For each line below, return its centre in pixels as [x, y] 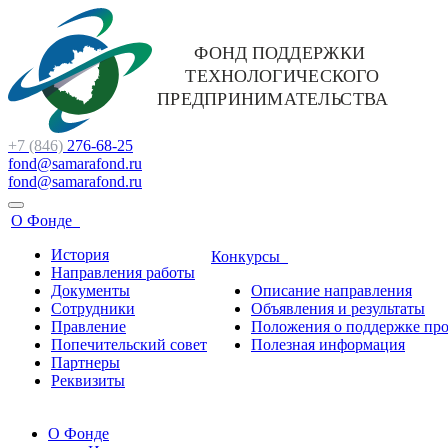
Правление [88, 326]
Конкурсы [249, 256]
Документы [90, 290]
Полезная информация [328, 344]
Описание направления [331, 290]
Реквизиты [88, 380]
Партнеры [85, 362]
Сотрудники [93, 308]
